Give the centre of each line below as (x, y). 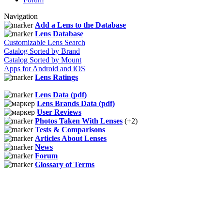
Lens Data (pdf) (61, 95)
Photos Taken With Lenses (79, 121)
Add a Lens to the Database (80, 25)
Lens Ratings (56, 77)
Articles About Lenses (71, 139)
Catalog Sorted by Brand (42, 51)
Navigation (21, 16)
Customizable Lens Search (45, 43)
